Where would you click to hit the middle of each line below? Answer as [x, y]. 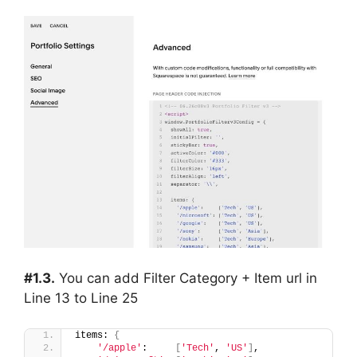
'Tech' [198, 349]
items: [94, 336]
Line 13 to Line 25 [81, 298]
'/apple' [120, 349]
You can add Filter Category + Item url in [186, 278]
